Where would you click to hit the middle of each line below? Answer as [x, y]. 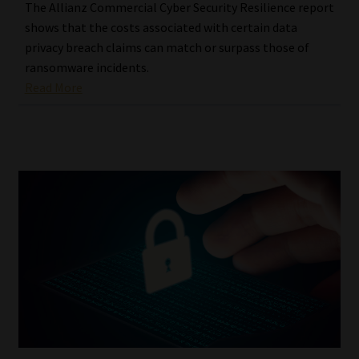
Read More [53, 87]
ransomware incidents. [87, 67]
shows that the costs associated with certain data [161, 27]
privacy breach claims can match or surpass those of [167, 47]
